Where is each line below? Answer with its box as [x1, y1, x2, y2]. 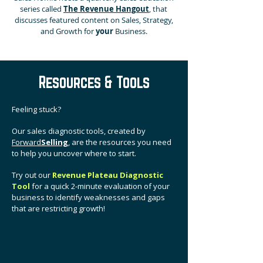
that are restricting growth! [12, 203, 107, 214]
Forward [12, 137, 41, 147]
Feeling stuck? [12, 104, 61, 114]
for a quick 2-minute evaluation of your [32, 181, 170, 191]
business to [12, 192, 55, 203]
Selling [41, 137, 68, 147]
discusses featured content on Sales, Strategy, [14, 15, 173, 25]
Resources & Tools [38, 73, 150, 91]
